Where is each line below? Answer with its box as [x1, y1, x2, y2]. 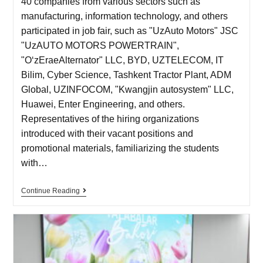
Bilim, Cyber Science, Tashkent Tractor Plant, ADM [21, 69, 231, 80]
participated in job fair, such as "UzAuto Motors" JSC [21, 25, 238, 36]
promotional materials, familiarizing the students [21, 143, 219, 153]
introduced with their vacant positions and [21, 128, 193, 139]
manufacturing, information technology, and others [21, 11, 228, 21]
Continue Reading [21, 186, 80, 195]
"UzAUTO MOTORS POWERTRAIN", [21, 40, 179, 50]
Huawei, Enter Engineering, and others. [21, 99, 185, 109]
